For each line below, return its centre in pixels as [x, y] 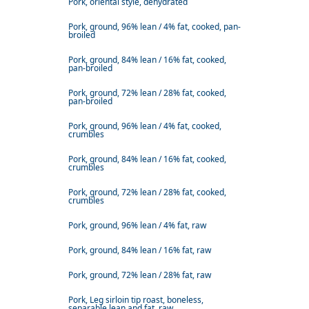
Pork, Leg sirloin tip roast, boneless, [136, 300]
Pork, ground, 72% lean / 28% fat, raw [140, 275]
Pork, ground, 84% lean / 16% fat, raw [140, 250]
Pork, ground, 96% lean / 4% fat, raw [137, 226]
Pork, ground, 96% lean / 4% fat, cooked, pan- [154, 27]
